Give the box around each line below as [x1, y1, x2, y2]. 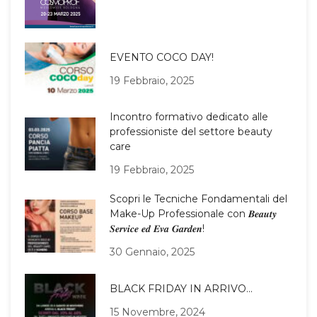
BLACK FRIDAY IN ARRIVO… [110, 282, 253, 295]
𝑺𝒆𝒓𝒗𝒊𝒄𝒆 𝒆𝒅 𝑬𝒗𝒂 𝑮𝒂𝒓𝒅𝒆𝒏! [110, 222, 204, 236]
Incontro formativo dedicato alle [110, 110, 268, 124]
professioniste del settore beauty [110, 125, 272, 139]
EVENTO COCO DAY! [110, 50, 214, 64]
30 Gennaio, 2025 [110, 246, 195, 259]
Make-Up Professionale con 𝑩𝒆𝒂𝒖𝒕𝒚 [110, 207, 277, 221]
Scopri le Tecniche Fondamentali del [110, 192, 287, 206]
